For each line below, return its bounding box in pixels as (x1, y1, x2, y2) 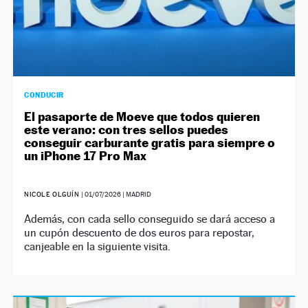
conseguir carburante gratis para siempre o (24, 135, 276, 150)
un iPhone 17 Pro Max (24, 148, 147, 163)
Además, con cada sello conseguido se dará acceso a (24, 212, 276, 225)
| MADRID (120, 190, 151, 198)
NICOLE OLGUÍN (24, 190, 80, 198)
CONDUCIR (24, 89, 64, 100)
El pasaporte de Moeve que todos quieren (24, 109, 261, 124)
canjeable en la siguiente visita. (24, 239, 171, 253)
